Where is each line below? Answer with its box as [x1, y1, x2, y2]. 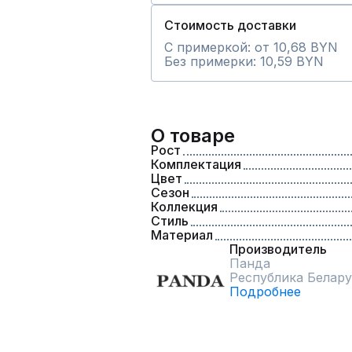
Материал [151, 227, 213, 243]
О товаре [151, 124, 235, 147]
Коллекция [151, 199, 218, 214]
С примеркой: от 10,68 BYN [164, 39, 338, 55]
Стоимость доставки [164, 17, 296, 33]
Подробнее [229, 284, 301, 299]
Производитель [229, 241, 327, 257]
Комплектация [151, 156, 241, 172]
